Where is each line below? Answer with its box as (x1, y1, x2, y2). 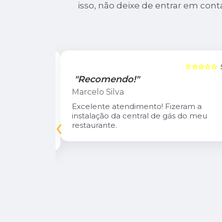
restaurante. (72, 120, 117, 130)
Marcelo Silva (72, 87, 124, 97)
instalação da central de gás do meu (72, 111, 208, 121)
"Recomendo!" (74, 74, 140, 85)
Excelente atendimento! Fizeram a (72, 102, 202, 111)
